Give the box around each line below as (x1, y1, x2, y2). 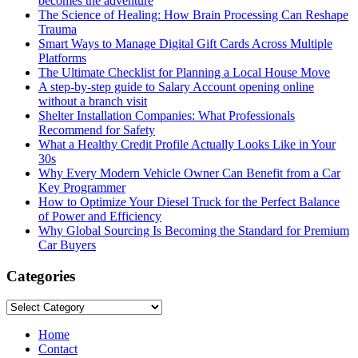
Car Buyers (38, 237, 96, 252)
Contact (38, 342, 78, 356)
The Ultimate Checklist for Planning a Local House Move (38, 65, 330, 79)
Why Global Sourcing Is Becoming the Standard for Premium (38, 223, 349, 237)
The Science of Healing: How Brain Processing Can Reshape (38, 7, 348, 22)
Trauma (38, 22, 77, 36)
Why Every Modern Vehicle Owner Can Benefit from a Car (38, 165, 340, 180)
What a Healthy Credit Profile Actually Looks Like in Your (38, 137, 336, 151)
